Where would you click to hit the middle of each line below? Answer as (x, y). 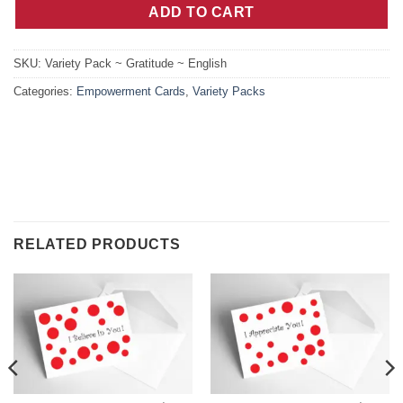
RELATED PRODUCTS (97, 245)
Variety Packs (229, 92)
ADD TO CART (201, 13)
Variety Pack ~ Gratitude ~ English (136, 64)
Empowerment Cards (131, 92)
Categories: (45, 92)
